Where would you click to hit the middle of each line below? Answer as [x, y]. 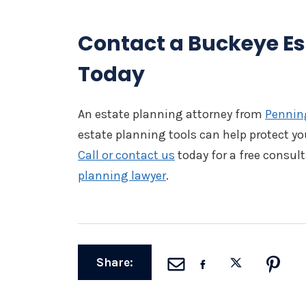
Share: [115, 262]
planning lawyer [122, 176]
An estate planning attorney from [171, 114]
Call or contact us [126, 155]
